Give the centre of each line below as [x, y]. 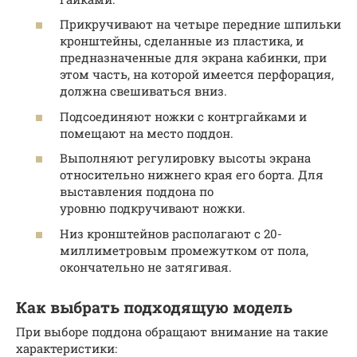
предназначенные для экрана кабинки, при [193, 58]
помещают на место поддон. [147, 133]
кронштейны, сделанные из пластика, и [182, 41]
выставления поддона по [137, 192]
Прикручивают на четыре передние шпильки [200, 24]
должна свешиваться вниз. [143, 91]
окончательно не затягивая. [146, 267]
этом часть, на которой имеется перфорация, [197, 75]
